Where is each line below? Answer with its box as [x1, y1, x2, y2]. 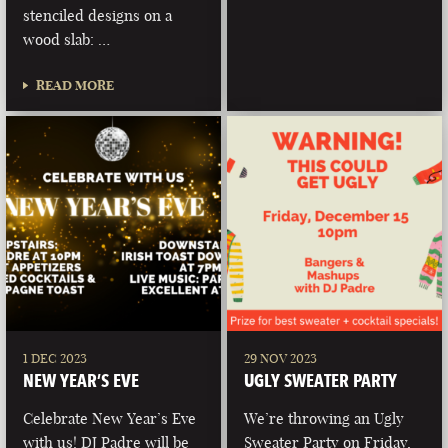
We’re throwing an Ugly [244, 408, 405, 428]
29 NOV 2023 [244, 349, 318, 366]
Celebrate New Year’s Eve [23, 408, 197, 428]
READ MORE [36, 77, 115, 94]
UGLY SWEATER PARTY [244, 368, 398, 391]
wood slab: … [23, 30, 111, 50]
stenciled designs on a [23, 6, 173, 26]
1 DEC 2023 [23, 349, 88, 366]
